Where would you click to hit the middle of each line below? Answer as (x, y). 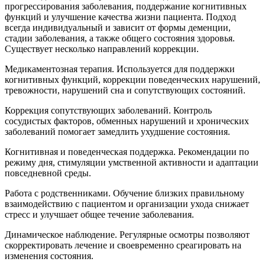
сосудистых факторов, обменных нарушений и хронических (127, 121)
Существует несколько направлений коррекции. (102, 49)
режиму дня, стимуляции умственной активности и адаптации (132, 162)
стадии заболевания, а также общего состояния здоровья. (120, 38)
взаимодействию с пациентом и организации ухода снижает (127, 203)
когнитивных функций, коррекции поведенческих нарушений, (132, 79)
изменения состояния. (49, 256)
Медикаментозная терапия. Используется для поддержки (120, 69)
